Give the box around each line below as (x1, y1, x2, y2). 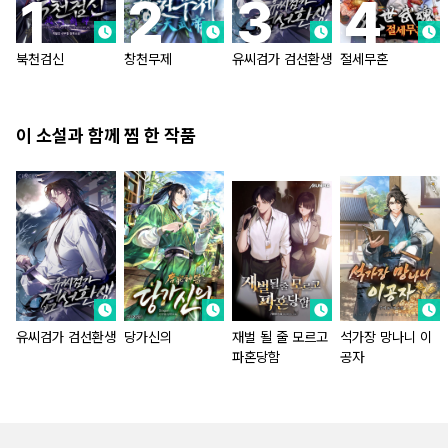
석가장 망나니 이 (340, 329, 432, 345)
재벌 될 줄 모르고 (232, 329, 328, 345)
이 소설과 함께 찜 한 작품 (16, 125, 196, 146)
